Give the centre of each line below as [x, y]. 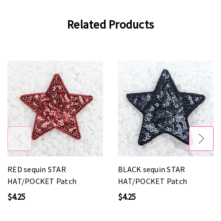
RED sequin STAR [37, 169]
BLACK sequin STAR [152, 169]
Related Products [110, 25]
